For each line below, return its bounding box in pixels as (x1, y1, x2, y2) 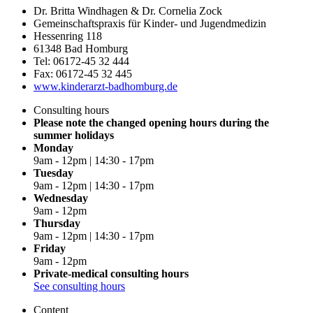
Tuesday (34, 166, 73, 179)
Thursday (34, 217, 80, 229)
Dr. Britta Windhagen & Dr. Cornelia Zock (34, 4, 222, 17)
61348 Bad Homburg (34, 42, 128, 54)
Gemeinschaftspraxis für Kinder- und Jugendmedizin (34, 17, 266, 29)
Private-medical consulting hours (34, 267, 189, 279)
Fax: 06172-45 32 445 (34, 67, 132, 80)
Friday (34, 242, 66, 254)
